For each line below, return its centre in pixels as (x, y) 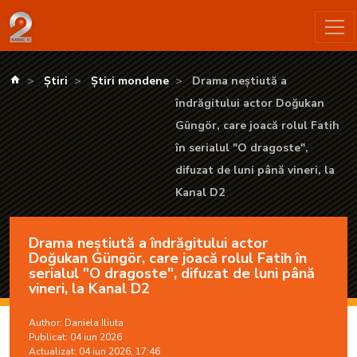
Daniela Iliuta (94, 323)
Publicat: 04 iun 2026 (75, 337)
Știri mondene (130, 81)
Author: (47, 323)
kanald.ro (46, 80)
